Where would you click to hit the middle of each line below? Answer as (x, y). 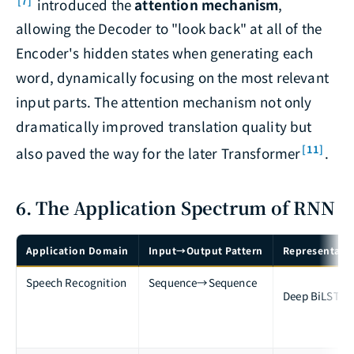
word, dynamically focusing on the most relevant (172, 77)
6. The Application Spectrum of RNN (175, 208)
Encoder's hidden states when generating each (165, 53)
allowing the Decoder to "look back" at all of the (169, 28)
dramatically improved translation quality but (164, 126)
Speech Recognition (77, 282)
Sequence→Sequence (203, 282)
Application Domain (77, 250)
